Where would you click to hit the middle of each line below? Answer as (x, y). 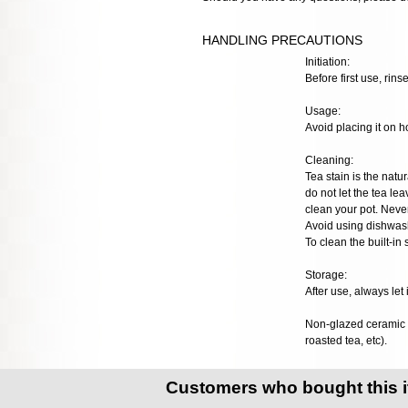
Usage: (322, 111)
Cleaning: (329, 160)
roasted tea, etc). (346, 340)
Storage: (326, 275)
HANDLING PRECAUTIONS (282, 40)
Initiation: (327, 61)
